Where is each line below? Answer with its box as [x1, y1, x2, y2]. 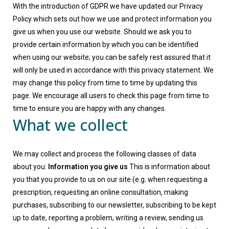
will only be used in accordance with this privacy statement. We [13, 66, 214, 74]
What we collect [13, 114, 128, 135]
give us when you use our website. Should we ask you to [13, 28, 192, 36]
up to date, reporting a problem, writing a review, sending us [13, 214, 203, 222]
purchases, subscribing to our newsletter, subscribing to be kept [13, 201, 216, 209]
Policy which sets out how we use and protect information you [13, 15, 212, 23]
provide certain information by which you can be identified [13, 40, 198, 49]
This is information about [128, 163, 210, 171]
